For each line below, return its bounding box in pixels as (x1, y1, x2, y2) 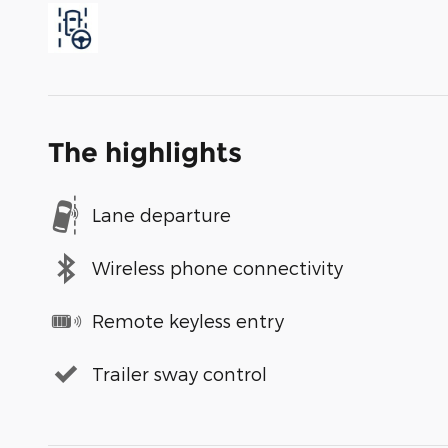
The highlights (48, 135, 242, 169)
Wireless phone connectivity (92, 257, 343, 279)
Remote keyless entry (92, 310, 284, 332)
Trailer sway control (92, 363, 267, 385)
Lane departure (92, 204, 231, 226)
